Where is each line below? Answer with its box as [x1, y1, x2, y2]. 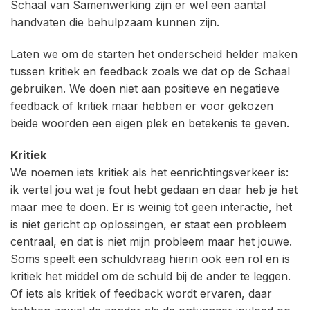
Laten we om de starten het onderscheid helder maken [10, 47, 298, 62]
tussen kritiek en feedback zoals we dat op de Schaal [10, 64, 290, 79]
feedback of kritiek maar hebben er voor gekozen [10, 99, 273, 113]
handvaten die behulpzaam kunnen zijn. [10, 15, 219, 30]
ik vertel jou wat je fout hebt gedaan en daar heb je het [10, 182, 298, 197]
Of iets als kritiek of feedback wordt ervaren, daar [10, 286, 272, 300]
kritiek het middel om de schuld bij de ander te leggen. [10, 268, 291, 283]
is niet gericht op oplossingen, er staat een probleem [10, 217, 286, 231]
